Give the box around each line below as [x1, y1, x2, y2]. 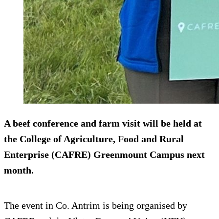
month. [4, 165, 34, 176]
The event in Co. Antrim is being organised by [4, 200, 187, 211]
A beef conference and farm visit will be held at [4, 118, 202, 129]
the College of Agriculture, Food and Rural [4, 133, 184, 145]
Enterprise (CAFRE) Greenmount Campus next [4, 149, 205, 160]
